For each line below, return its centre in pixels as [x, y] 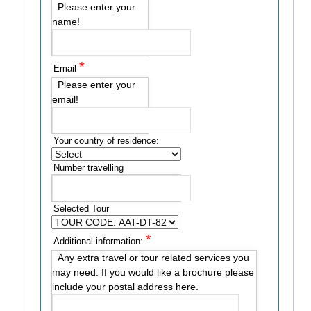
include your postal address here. [125, 287]
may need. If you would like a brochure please [153, 272]
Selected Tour [81, 209]
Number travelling [89, 168]
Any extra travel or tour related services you [153, 258]
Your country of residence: [106, 141]
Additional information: [100, 241]
